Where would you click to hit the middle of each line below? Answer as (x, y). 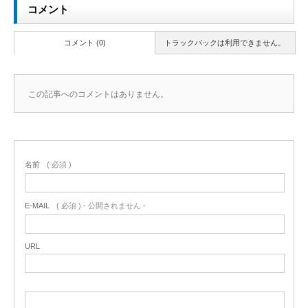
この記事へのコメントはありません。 (98, 95)
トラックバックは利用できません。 (225, 43)
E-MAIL (37, 206)
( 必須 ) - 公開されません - (101, 206)
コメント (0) (85, 43)
